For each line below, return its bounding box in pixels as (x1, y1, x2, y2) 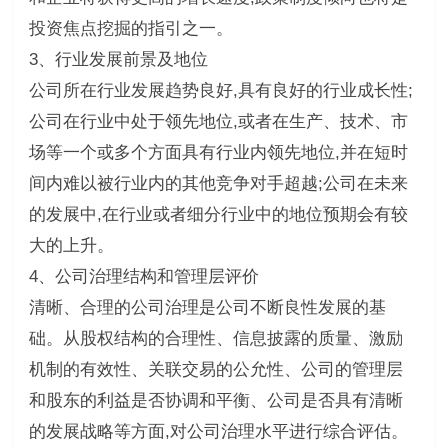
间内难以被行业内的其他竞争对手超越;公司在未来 (28, 173, 408, 193)
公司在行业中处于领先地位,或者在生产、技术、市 (28, 111, 408, 131)
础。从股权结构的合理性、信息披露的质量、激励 (28, 328, 403, 348)
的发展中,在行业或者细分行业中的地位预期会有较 (28, 204, 408, 224)
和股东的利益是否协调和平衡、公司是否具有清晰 (28, 390, 403, 410)
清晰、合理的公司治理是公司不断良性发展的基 (28, 297, 386, 317)
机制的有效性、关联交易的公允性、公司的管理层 (28, 359, 403, 379)
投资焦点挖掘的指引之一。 (28, 18, 233, 38)
